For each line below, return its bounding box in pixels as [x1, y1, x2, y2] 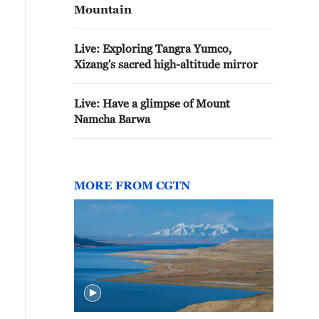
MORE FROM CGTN [74, 179, 190, 192]
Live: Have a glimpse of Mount [74, 97, 230, 110]
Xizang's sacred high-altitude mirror [74, 58, 258, 70]
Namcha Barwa [74, 113, 150, 125]
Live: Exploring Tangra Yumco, [74, 42, 231, 55]
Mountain [74, 3, 132, 16]
